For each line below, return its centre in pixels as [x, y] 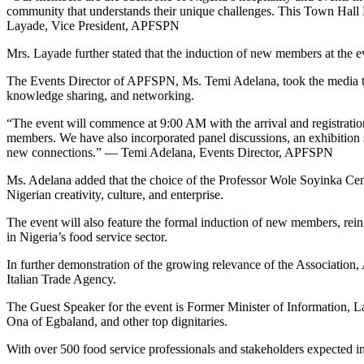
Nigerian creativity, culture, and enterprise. [115, 194]
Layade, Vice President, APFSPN [93, 25]
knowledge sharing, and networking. [100, 95]
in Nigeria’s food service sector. [87, 236]
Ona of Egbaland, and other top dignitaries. [117, 321]
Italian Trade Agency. [61, 279]
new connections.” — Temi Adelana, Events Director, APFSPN [170, 152]
